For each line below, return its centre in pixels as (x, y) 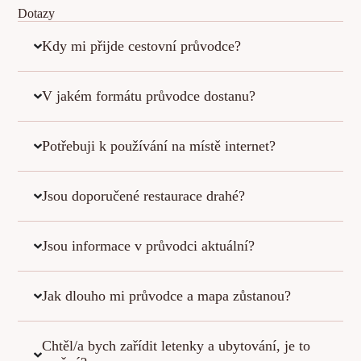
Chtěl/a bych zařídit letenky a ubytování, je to (176, 346)
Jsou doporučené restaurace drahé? (143, 196)
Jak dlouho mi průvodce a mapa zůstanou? (166, 296)
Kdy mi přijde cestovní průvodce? (141, 46)
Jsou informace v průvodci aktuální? (148, 246)
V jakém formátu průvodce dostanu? (148, 96)
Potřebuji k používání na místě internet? (158, 146)
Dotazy (37, 14)
